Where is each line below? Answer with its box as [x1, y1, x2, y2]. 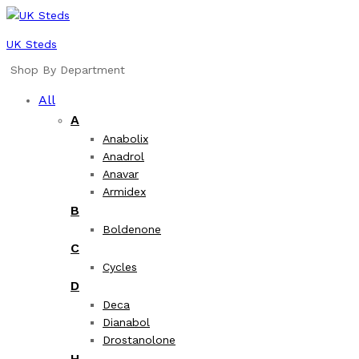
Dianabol [103, 316, 150, 329]
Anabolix [103, 132, 148, 145]
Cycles [103, 260, 137, 273]
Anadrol [103, 150, 144, 163]
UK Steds [6, 38, 57, 50]
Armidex [103, 185, 146, 198]
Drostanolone [103, 333, 175, 346]
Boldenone [103, 223, 161, 236]
